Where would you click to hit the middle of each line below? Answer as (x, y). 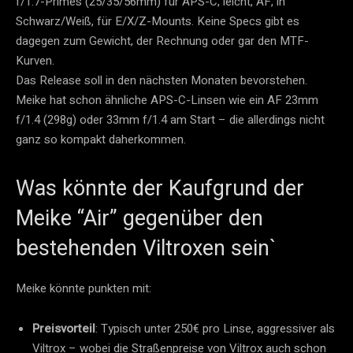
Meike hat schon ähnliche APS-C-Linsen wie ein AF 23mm (167, 100)
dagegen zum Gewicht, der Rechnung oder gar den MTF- (162, 41)
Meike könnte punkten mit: (84, 289)
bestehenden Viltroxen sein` (146, 249)
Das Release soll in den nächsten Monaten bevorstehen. (162, 81)
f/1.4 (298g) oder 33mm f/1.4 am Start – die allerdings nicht (170, 120)
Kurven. (35, 61)
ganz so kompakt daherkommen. (101, 140)
